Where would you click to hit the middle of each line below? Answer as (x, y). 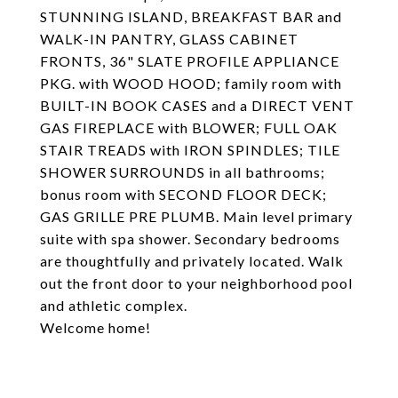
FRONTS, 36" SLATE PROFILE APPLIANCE (190, 61)
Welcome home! (96, 327)
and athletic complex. (114, 305)
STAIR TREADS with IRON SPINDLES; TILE (190, 150)
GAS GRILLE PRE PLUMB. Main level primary (196, 216)
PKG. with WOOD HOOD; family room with (191, 83)
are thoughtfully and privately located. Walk (192, 261)
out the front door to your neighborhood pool (196, 283)
